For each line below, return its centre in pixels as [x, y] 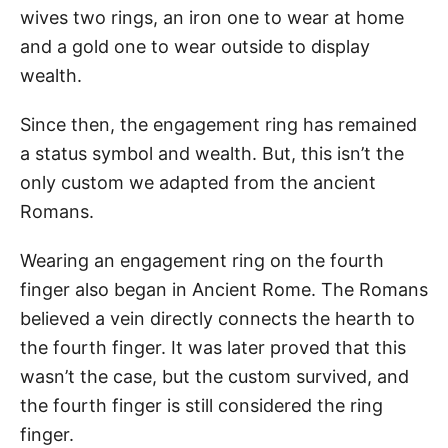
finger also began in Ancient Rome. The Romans [224, 289]
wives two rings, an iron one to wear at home [212, 17]
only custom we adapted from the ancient [198, 182]
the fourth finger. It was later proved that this [213, 347]
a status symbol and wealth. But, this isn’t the [212, 153]
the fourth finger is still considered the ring [201, 405]
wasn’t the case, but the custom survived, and [214, 376]
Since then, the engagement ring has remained [218, 124]
